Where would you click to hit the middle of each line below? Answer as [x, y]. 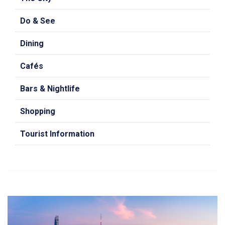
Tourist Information [57, 134]
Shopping [38, 111]
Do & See [38, 21]
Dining [32, 43]
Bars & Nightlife [50, 89]
